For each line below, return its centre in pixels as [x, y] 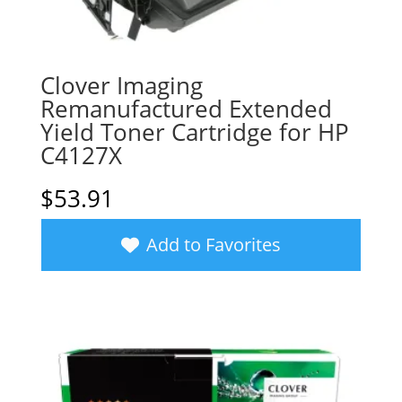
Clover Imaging [121, 85]
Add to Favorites [213, 244]
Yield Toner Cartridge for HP [194, 131]
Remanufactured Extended [186, 108]
